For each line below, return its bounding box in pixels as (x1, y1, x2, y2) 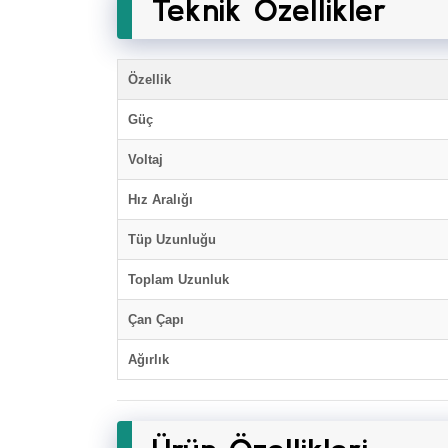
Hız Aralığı (128, 192, 193, 207)
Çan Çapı (128, 312, 184, 327)
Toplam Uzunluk (128, 272, 229, 287)
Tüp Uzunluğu (128, 232, 216, 247)
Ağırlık (128, 352, 169, 367)
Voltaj (128, 152, 163, 167)
